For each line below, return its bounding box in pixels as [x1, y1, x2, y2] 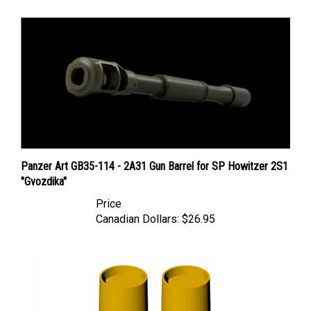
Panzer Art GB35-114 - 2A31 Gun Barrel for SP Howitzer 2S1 [21, 146, 288, 160]
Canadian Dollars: [96, 199, 179, 212]
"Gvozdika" [21, 161, 67, 175]
